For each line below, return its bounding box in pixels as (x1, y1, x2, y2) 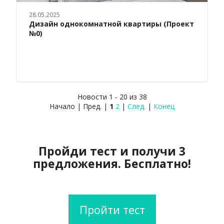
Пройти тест (79, 202, 145, 217)
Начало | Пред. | (49, 101, 109, 111)
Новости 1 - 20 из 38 (77, 92, 147, 102)
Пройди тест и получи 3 (38, 143, 185, 159)
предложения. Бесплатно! (33, 155, 191, 172)
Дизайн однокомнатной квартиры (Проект (29, 19, 194, 29)
